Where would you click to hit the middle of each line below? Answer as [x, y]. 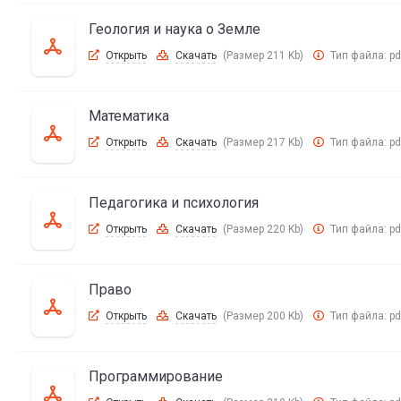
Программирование [155, 376]
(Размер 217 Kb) [263, 142]
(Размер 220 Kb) [263, 229]
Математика [128, 116]
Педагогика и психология [173, 203]
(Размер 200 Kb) [263, 316]
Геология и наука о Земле [174, 29]
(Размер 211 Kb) [263, 55]
